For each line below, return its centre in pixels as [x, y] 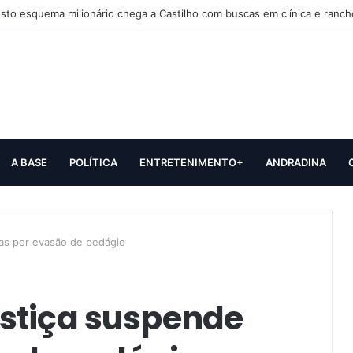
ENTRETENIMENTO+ [191, 162]
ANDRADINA [296, 162]
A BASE [29, 162]
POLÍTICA [93, 162]
